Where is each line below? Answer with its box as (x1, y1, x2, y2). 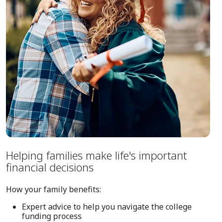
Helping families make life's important (6, 148, 187, 163)
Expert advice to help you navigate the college (22, 201, 192, 213)
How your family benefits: (6, 184, 101, 195)
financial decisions (6, 160, 94, 175)
